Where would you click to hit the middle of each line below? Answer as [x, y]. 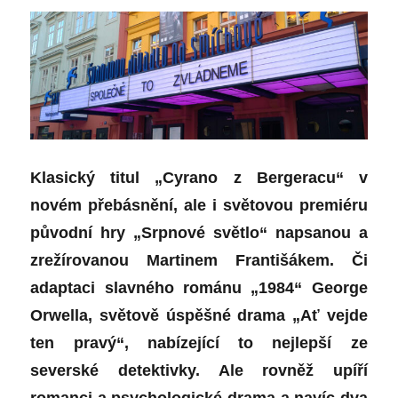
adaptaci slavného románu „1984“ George [199, 288]
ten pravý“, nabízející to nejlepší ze [199, 343]
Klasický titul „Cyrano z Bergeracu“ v [199, 178]
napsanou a [317, 233]
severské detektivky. [124, 371]
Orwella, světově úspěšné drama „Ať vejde [199, 316]
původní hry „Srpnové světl [140, 233]
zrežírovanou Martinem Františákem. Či [199, 261]
